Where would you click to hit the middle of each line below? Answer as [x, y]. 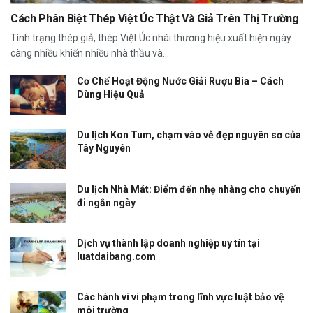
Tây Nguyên [104, 148]
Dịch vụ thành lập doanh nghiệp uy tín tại [168, 243]
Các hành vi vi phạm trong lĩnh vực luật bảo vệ [181, 297]
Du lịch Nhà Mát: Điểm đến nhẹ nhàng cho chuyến [189, 189]
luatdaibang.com [116, 256]
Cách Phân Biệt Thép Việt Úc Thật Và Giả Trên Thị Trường [155, 19]
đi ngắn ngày [106, 202]
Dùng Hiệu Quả [111, 95]
